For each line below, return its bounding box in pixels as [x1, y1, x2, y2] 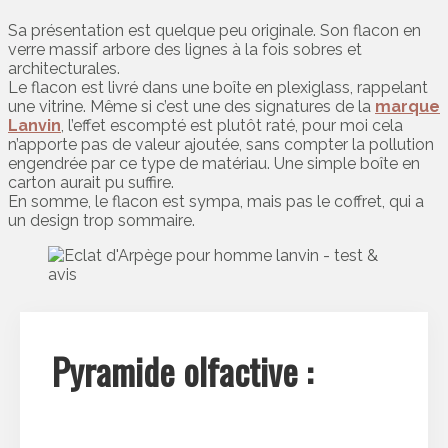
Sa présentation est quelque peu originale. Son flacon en [8, 20, 421, 40]
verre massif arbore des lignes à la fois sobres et [8, 39, 362, 59]
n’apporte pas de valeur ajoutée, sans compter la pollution [8, 134, 434, 154]
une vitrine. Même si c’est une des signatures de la [8, 96, 375, 116]
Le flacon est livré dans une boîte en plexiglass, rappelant [8, 77, 428, 97]
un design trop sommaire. [8, 210, 195, 230]
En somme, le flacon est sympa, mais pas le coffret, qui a [8, 191, 424, 211]
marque [375, 96, 440, 116]
